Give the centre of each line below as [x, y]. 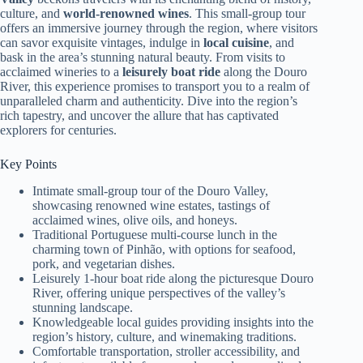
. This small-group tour [247, 13]
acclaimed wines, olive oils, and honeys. [135, 220]
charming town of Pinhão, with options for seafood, [164, 249]
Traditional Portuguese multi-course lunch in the [155, 234]
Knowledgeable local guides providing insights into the [173, 322]
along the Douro [264, 72]
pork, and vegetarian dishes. [104, 263]
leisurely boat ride [171, 72]
